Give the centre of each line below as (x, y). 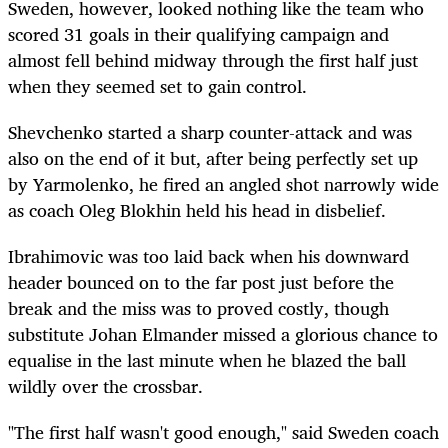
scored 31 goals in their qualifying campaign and (198, 33)
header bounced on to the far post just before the (201, 281)
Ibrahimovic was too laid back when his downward (208, 255)
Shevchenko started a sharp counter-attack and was (210, 131)
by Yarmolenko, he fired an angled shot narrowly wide (223, 183)
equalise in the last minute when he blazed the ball (207, 359)
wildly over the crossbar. (105, 385)
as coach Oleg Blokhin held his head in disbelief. (197, 209)
